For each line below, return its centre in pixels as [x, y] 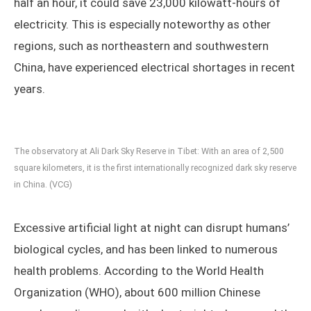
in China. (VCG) [43, 185]
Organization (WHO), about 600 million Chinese [137, 293]
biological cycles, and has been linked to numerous [146, 250]
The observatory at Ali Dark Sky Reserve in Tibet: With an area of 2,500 [149, 151]
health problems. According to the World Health [139, 271]
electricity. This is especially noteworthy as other [142, 25]
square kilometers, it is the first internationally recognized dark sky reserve [155, 168]
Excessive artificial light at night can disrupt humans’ [152, 228]
